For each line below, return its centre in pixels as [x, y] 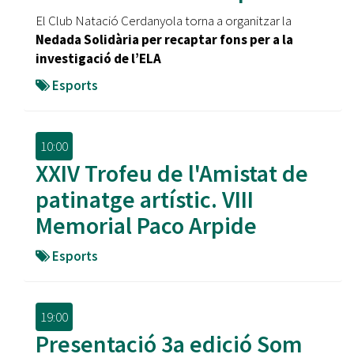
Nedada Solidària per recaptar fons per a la [164, 40]
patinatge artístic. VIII [145, 199]
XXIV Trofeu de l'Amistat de [172, 173]
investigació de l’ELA [98, 58]
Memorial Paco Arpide [146, 225]
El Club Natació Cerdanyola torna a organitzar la [164, 21]
